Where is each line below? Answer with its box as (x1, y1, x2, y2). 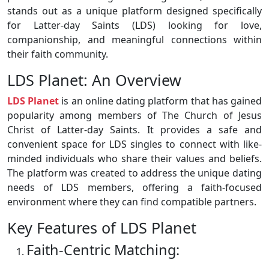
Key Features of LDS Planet (7, 217, 196, 238)
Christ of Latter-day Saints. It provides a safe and (7, 123, 262, 137)
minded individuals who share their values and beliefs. (7, 152, 262, 166)
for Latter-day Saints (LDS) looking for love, (7, 19, 262, 32)
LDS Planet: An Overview (7, 70, 181, 91)
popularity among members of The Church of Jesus (7, 109, 262, 122)
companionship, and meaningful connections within (7, 33, 262, 47)
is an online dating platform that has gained (59, 94, 262, 108)
